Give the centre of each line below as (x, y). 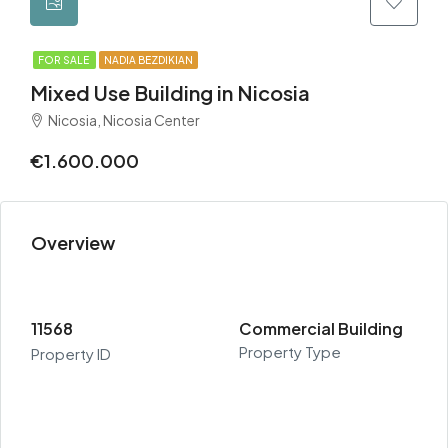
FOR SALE (64, 60)
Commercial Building (321, 328)
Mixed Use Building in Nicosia (170, 92)
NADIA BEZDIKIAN (148, 60)
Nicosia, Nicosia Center (124, 120)
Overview (73, 242)
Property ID (71, 353)
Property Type (290, 351)
